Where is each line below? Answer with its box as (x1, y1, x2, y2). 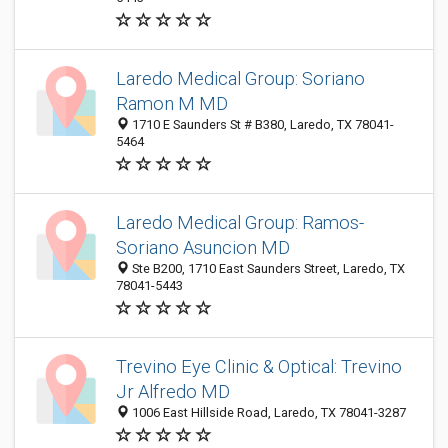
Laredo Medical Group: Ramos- (116, 212, 364, 233)
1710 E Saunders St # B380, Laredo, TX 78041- (129, 117, 394, 132)
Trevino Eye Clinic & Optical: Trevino (116, 356, 402, 377)
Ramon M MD (116, 93, 228, 114)
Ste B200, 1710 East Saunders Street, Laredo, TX (129, 261, 405, 276)
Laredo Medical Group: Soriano (116, 68, 365, 89)
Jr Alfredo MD (116, 381, 230, 402)
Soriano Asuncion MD (116, 237, 290, 258)
